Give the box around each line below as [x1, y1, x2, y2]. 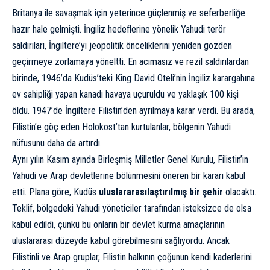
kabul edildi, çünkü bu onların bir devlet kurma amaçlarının [12, 218, 225, 230]
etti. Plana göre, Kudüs [12, 186, 99, 198]
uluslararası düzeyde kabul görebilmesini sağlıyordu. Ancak [12, 234, 230, 246]
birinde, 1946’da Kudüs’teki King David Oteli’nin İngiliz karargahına [12, 72, 255, 84]
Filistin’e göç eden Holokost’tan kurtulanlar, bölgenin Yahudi [12, 121, 231, 133]
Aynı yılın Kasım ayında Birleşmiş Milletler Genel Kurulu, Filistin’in [12, 153, 248, 165]
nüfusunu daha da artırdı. [12, 137, 102, 149]
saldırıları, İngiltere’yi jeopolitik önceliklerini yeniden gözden [12, 39, 232, 51]
